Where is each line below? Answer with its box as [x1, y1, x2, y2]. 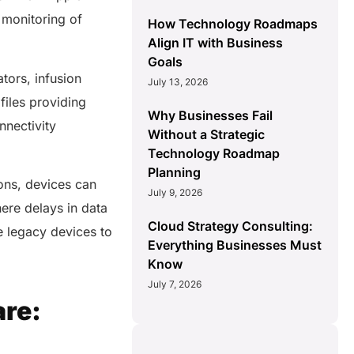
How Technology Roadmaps [148, 16, 318, 32]
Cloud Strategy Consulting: [148, 218, 314, 235]
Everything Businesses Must [148, 237, 322, 254]
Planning [148, 164, 201, 181]
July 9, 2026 [148, 186, 203, 199]
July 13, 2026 [148, 76, 209, 88]
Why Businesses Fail [148, 107, 273, 124]
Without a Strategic [148, 126, 265, 143]
